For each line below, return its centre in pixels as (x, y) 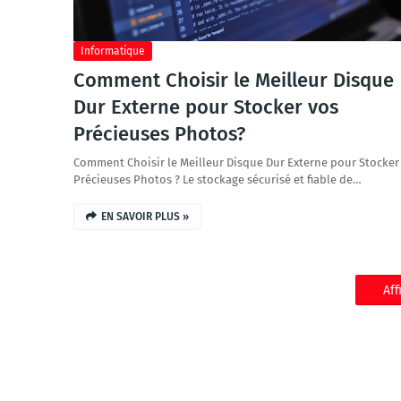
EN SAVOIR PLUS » (145, 217)
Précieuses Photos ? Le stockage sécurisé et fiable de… (218, 179)
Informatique (113, 51)
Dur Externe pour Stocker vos (206, 107)
